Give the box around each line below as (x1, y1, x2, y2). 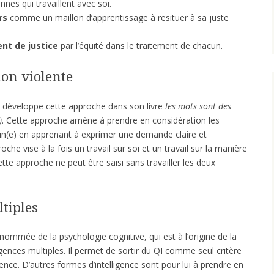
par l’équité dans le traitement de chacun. (58, 39, 223, 51)
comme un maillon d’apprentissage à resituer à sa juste (7, 11, 229, 23)
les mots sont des (165, 100, 231, 112)
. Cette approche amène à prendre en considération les (2, 114, 220, 126)
